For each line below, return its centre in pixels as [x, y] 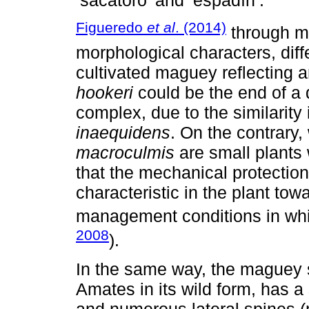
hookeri [104, 93]
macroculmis [125, 153]
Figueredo [111, 28]
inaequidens [123, 133]
